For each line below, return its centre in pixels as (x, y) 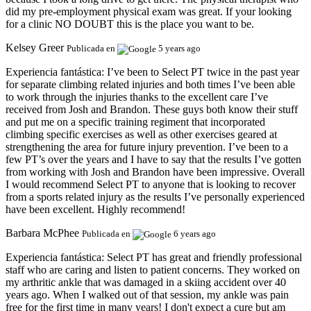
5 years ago (179, 49)
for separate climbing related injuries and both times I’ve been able (150, 85)
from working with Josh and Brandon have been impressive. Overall (155, 172)
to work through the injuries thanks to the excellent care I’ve (137, 97)
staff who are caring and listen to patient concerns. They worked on (153, 270)
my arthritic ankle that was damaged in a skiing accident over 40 (146, 283)
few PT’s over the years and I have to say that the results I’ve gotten (153, 160)
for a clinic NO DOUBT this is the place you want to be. (130, 24)
